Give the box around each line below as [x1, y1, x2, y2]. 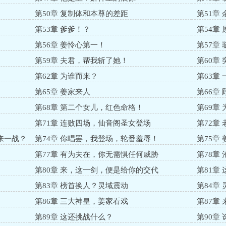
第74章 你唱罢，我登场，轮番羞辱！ [34, 135, 158, 143]
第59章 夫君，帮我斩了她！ [34, 56, 128, 65]
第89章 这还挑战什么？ [34, 213, 113, 221]
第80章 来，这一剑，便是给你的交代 [34, 166, 158, 174]
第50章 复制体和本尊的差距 [34, 10, 128, 18]
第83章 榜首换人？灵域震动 [34, 182, 128, 190]
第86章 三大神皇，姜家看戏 [34, 197, 128, 205]
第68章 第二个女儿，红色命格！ [34, 103, 143, 111]
